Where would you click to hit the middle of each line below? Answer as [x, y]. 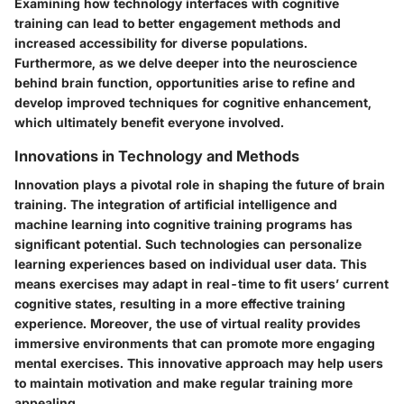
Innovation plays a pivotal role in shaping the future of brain [200, 185]
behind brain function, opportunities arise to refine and [185, 82]
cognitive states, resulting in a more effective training [180, 304]
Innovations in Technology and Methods [157, 156]
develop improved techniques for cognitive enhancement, [193, 102]
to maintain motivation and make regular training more [184, 383]
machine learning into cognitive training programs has [184, 225]
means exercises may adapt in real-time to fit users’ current [202, 284]
